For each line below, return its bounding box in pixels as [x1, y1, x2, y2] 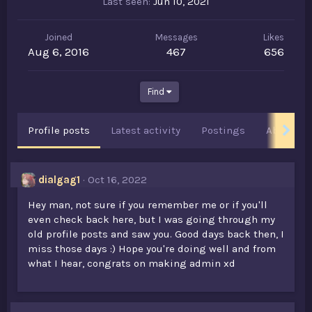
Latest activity [111, 124, 180, 136]
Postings [201, 124, 245, 136]
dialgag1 [38, 173, 80, 186]
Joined [45, 32, 72, 42]
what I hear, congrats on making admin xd [28, 257, 235, 270]
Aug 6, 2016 [28, 45, 89, 58]
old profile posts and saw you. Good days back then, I [28, 228, 284, 240]
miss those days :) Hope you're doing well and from [28, 242, 276, 255]
